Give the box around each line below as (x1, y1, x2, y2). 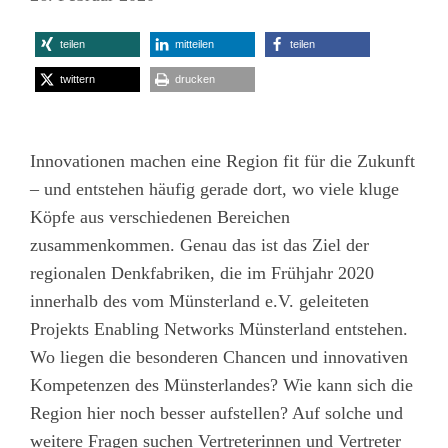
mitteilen (175, 37, 214, 50)
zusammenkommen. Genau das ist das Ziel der (30, 234, 369, 255)
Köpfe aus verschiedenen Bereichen (30, 206, 290, 227)
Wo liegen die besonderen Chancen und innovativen (30, 346, 408, 367)
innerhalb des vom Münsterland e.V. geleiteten (30, 290, 369, 311)
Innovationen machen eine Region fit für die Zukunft (30, 150, 415, 171)
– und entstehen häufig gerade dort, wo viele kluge (30, 178, 399, 199)
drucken (175, 72, 215, 85)
